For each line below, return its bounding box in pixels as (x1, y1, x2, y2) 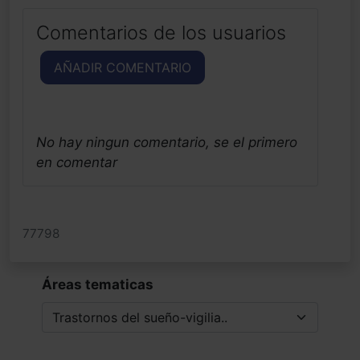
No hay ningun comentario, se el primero (36, 133, 297, 150)
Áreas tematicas (42, 276, 153, 292)
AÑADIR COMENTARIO (54, 59, 191, 76)
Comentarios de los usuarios (36, 20, 286, 44)
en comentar (36, 153, 117, 170)
